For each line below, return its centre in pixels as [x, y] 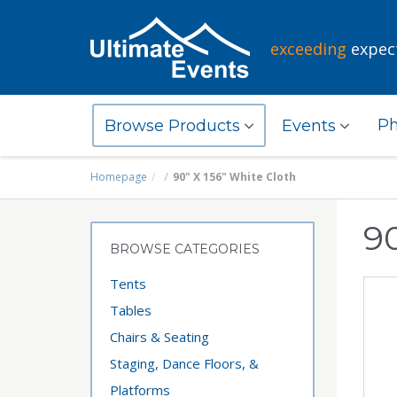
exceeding [308, 49]
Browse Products [175, 126]
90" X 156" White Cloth [234, 177]
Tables [131, 310]
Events [311, 126]
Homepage [119, 177]
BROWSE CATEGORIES [185, 249]
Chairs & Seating [160, 337]
